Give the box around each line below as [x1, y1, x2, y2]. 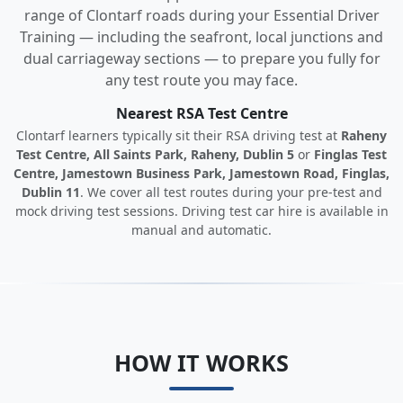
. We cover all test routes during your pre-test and [79, 184, 382, 201]
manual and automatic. [131, 221, 272, 238]
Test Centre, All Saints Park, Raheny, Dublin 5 [16, 146, 294, 163]
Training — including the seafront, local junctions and [20, 27, 383, 47]
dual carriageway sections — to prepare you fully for [22, 49, 381, 68]
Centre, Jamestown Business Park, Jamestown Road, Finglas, [13, 165, 390, 182]
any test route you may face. [105, 70, 298, 90]
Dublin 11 [21, 184, 80, 201]
